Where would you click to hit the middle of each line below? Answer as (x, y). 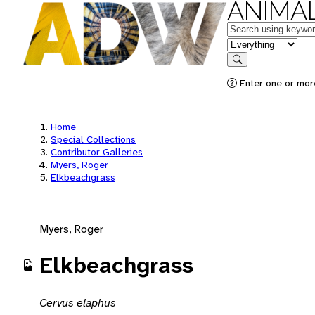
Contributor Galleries (97, 152)
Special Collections (93, 139)
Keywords (250, 28)
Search (251, 69)
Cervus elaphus (78, 302)
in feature (250, 43)
